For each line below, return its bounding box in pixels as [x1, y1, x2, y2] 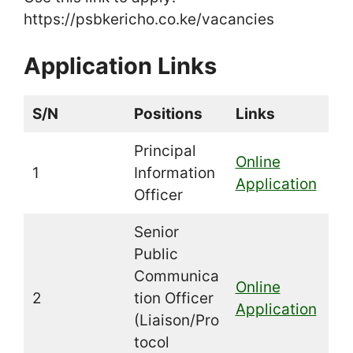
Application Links [24, 52, 217, 80]
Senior [133, 223, 179, 242]
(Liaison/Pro [133, 311, 219, 330]
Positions [133, 105, 203, 124]
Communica [133, 267, 219, 286]
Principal [133, 142, 196, 161]
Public [133, 245, 178, 264]
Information [133, 164, 215, 183]
